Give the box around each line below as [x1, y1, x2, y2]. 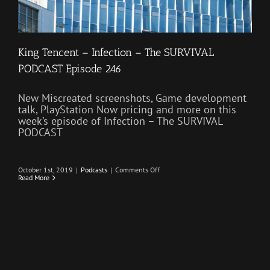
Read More [18, 173, 49, 183]
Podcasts [81, 165, 107, 175]
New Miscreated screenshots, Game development [18, 91, 246, 105]
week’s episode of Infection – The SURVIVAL [18, 114, 222, 128]
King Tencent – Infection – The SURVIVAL [18, 46, 214, 60]
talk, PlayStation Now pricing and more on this [18, 102, 236, 117]
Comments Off [115, 165, 160, 175]
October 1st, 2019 [18, 165, 73, 175]
